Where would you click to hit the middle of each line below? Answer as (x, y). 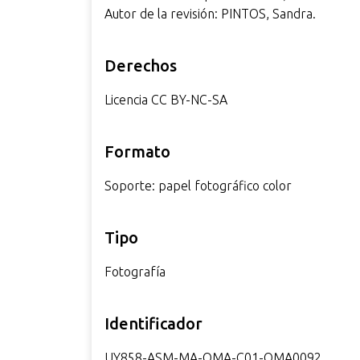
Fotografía (135, 272)
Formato (137, 151)
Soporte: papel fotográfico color (198, 186)
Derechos (140, 65)
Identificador (153, 323)
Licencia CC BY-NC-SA (166, 100)
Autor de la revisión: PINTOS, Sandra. (210, 14)
